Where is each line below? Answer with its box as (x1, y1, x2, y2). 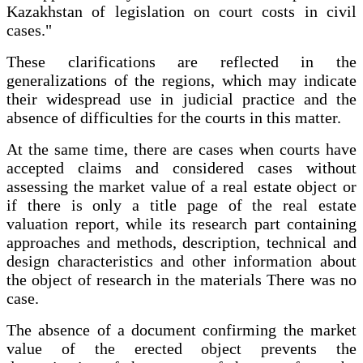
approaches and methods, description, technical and (6, 233, 357, 252)
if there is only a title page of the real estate (6, 196, 357, 215)
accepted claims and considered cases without (6, 159, 357, 177)
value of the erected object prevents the (6, 340, 357, 358)
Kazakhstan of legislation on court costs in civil (6, 2, 357, 21)
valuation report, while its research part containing (6, 215, 357, 233)
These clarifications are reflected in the (6, 53, 357, 71)
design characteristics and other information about (6, 252, 357, 271)
